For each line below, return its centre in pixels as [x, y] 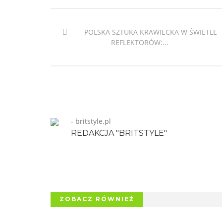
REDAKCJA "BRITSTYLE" [119, 133]
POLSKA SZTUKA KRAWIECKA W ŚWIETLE [150, 32]
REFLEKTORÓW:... [140, 42]
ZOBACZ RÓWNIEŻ [97, 199]
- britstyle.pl [91, 121]
